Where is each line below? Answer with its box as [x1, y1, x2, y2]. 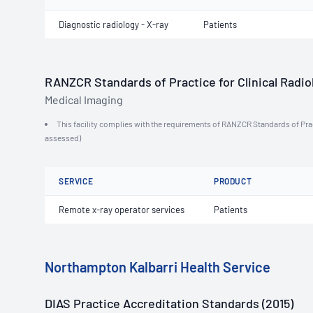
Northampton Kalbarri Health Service [45, 259, 270, 275]
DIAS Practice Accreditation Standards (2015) [45, 296, 293, 311]
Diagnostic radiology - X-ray [59, 19, 168, 30]
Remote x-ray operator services [59, 204, 184, 215]
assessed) [45, 133, 81, 143]
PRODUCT [214, 176, 252, 186]
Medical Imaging [45, 93, 123, 106]
